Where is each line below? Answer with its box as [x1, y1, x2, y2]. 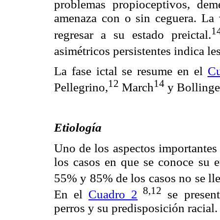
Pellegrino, [54, 81, 108, 94]
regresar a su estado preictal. [54, 27, 211, 41]
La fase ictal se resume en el [54, 64, 208, 78]
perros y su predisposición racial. [54, 201, 218, 215]
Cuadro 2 [88, 188, 138, 201]
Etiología [54, 121, 102, 135]
